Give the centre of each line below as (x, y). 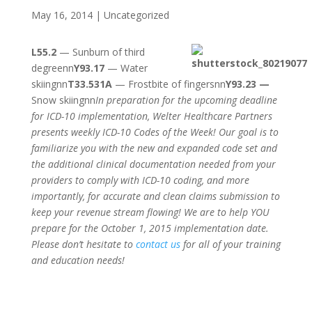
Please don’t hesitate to (83, 244)
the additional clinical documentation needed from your (153, 164)
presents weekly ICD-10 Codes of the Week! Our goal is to (155, 132)
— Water (126, 68)
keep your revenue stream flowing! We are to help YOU (150, 212)
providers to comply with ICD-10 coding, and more (140, 180)
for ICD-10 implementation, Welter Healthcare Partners (151, 116)
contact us (158, 244)
